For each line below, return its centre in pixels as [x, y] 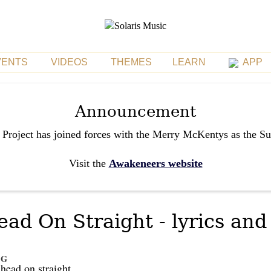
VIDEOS [69, 62]
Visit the [89, 163]
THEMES [131, 62]
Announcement [135, 111]
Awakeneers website [155, 163]
